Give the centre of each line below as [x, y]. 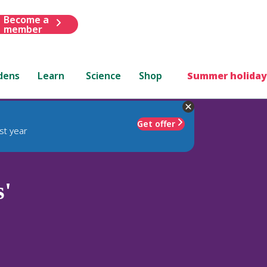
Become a [26, 19]
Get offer [156, 123]
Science [104, 75]
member [23, 29]
